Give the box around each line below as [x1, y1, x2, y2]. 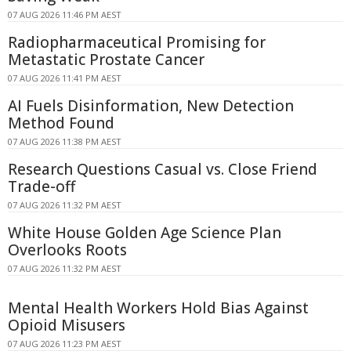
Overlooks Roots [8, 239, 127, 260]
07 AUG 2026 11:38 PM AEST [8, 135, 121, 147]
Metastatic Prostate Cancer [8, 49, 204, 70]
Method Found [8, 112, 114, 133]
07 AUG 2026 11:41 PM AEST [8, 71, 121, 84]
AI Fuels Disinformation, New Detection [8, 95, 294, 116]
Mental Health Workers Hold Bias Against [8, 297, 309, 318]
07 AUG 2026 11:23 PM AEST [8, 337, 121, 349]
